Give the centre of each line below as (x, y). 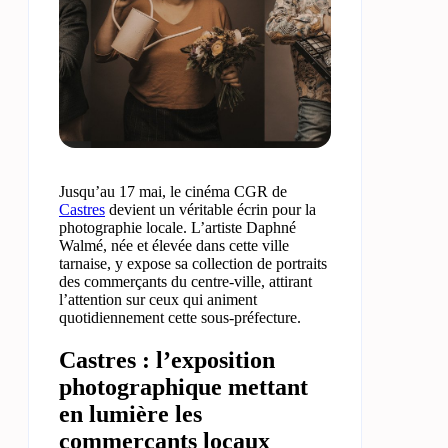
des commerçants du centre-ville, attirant (185, 281)
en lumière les (130, 413)
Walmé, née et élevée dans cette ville (174, 245)
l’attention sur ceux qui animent (158, 299)
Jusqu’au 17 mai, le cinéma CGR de (173, 191)
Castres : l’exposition (167, 359)
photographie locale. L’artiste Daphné (177, 227)
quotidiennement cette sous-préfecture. (180, 317)
